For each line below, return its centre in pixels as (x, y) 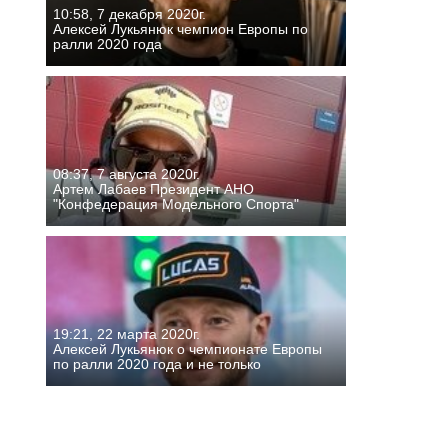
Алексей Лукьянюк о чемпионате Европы (187, 348)
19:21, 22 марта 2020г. (126, 333)
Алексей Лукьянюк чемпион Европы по (180, 28)
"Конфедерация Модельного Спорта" (176, 203)
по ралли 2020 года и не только (157, 363)
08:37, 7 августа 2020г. (126, 173)
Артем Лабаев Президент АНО (153, 188)
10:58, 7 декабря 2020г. (129, 13)
